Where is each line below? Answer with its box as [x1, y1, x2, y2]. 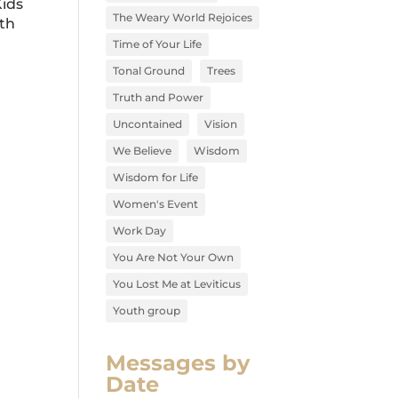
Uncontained [113, 117, 183, 131]
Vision [204, 117, 238, 131]
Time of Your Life [113, 37, 203, 51]
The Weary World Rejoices [113, 11, 253, 24]
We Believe [113, 144, 172, 157]
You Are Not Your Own [113, 251, 235, 264]
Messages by [106, 350, 251, 376]
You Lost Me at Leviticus [113, 277, 242, 291]
